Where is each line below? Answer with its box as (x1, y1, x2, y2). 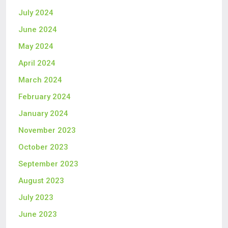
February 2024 (18, 92, 71, 102)
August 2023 (18, 176, 64, 186)
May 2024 (18, 42, 53, 51)
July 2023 (18, 193, 53, 203)
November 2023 (18, 126, 76, 135)
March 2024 (18, 75, 62, 85)
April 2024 (18, 59, 55, 68)
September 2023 (18, 159, 78, 169)
